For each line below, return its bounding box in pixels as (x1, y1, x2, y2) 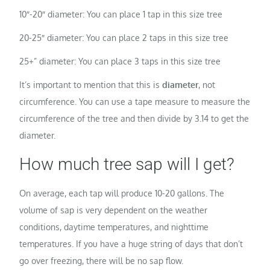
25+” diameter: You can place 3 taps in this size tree (19, 56, 221, 67)
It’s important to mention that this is (19, 80, 163, 90)
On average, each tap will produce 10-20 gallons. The (19, 188, 225, 199)
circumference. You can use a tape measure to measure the (19, 96, 251, 107)
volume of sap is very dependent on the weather (19, 205, 208, 216)
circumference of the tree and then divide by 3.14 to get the (19, 113, 250, 124)
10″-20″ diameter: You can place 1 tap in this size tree (19, 8, 223, 19)
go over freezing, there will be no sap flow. (19, 256, 184, 266)
